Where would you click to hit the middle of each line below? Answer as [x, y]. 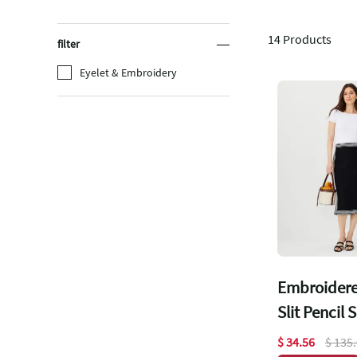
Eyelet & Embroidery [128, 72]
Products [306, 39]
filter [69, 44]
